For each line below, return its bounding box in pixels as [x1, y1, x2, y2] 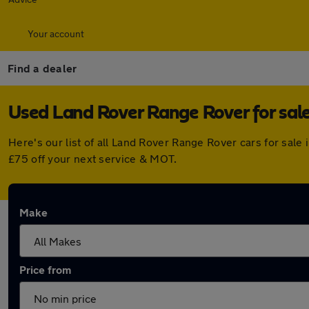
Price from [19, 263, 71, 276]
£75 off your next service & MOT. [8, 152, 177, 165]
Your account [28, 28, 84, 39]
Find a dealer [8, 61, 77, 74]
